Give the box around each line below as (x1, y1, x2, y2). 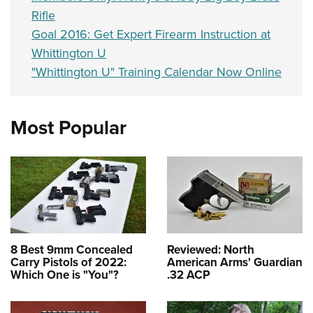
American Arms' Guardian (167, 253, 303, 271)
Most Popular (10, 113, 126, 143)
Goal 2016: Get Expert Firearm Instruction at (31, 25, 270, 44)
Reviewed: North (167, 240, 254, 259)
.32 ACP (167, 265, 210, 284)
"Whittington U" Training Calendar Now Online (31, 63, 282, 82)
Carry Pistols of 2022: (10, 253, 126, 271)
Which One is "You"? (10, 265, 119, 284)
